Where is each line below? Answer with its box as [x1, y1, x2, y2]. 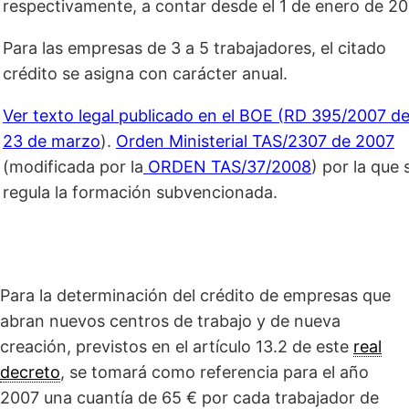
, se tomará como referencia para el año [60, 362, 369, 383]
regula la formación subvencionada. [3, 183, 278, 203]
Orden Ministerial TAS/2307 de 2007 [116, 131, 394, 152]
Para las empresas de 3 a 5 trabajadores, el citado [3, 38, 386, 58]
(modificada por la [3, 157, 143, 177]
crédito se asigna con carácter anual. [3, 64, 288, 84]
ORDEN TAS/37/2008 [143, 157, 311, 177]
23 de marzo [3, 131, 100, 152]
